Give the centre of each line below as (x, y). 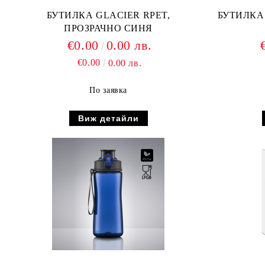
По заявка (108, 90)
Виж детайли (108, 118)
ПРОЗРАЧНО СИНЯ (108, 28)
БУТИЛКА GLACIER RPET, (108, 15)
